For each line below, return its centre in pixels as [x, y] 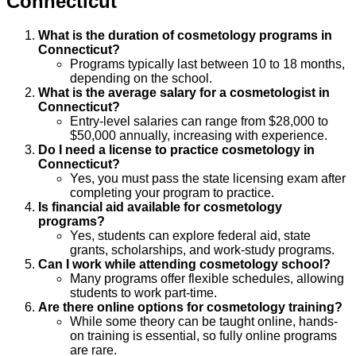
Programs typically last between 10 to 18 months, [207, 64]
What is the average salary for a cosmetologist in [184, 93]
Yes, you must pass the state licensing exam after [208, 179]
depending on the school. [141, 79]
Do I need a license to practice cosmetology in [176, 150]
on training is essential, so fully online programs [203, 336]
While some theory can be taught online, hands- [204, 322]
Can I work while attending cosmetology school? [184, 265]
